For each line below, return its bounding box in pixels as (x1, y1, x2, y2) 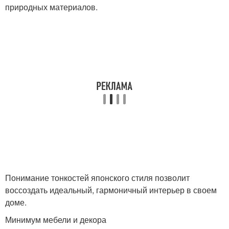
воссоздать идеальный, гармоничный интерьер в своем (5, 184, 217, 196)
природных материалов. (5, 1, 98, 13)
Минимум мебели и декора (5, 214, 106, 225)
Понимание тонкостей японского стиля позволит (5, 172, 190, 184)
